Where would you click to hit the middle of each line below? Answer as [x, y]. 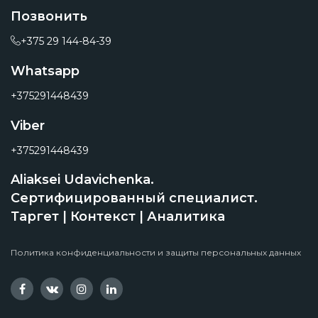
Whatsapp [45, 71]
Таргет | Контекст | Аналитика [118, 216]
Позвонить [49, 16]
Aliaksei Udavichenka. [82, 180]
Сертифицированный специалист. [134, 198]
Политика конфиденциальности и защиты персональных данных [156, 252]
